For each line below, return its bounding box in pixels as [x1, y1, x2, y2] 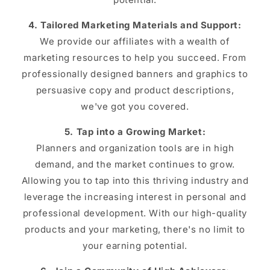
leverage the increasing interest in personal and [24, 191, 246, 202]
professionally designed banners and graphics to [22, 68, 248, 80]
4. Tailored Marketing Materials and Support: [28, 19, 242, 31]
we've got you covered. [81, 101, 189, 112]
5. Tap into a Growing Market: [64, 126, 206, 137]
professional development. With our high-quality [22, 207, 248, 219]
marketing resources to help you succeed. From [24, 52, 246, 63]
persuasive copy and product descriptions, [36, 84, 234, 96]
